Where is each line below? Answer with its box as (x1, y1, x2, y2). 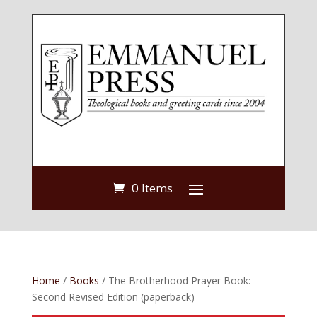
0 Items (132, 180, 173, 197)
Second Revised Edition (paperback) (31, 289, 195, 304)
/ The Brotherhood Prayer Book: (98, 273, 250, 287)
